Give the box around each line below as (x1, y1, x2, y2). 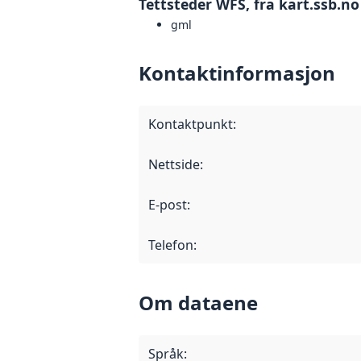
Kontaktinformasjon (139, 60, 335, 87)
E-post (148, 196, 187, 214)
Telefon (148, 236, 193, 255)
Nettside (148, 156, 200, 174)
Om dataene (139, 289, 258, 317)
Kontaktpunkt (148, 115, 233, 134)
